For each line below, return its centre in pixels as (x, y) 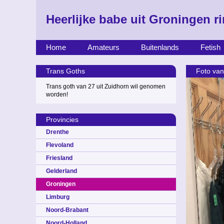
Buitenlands (160, 47)
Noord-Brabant (67, 210)
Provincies (62, 119)
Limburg (58, 197)
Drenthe (57, 132)
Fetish (210, 47)
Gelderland (61, 171)
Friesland (59, 158)
